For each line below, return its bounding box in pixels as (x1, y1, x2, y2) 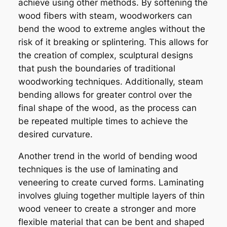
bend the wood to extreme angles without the (18, 24, 205, 34)
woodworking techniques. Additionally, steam (18, 77, 203, 87)
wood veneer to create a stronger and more (18, 203, 196, 214)
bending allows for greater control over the (18, 90, 192, 100)
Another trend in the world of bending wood (18, 150, 198, 161)
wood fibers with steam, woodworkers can (18, 11, 192, 21)
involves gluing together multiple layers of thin (18, 190, 205, 201)
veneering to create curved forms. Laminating (18, 177, 204, 187)
